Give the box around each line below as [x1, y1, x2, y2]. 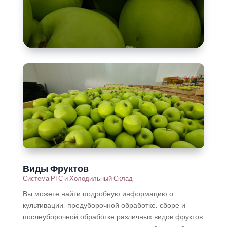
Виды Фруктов [22, 162, 89, 174]
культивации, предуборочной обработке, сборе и [22, 200, 185, 210]
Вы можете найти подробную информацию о [22, 188, 173, 198]
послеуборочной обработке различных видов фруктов [22, 211, 203, 221]
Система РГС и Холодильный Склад [22, 173, 133, 183]
